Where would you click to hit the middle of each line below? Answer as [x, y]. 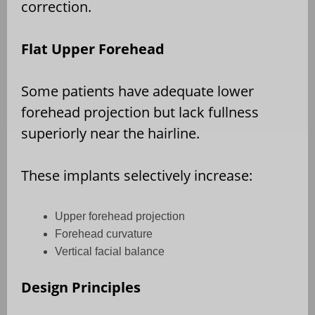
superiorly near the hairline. [110, 133]
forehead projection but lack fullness [140, 112]
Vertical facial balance [110, 251]
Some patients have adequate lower [137, 91]
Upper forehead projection [120, 216]
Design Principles [81, 287]
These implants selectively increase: [137, 175]
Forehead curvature [104, 233]
